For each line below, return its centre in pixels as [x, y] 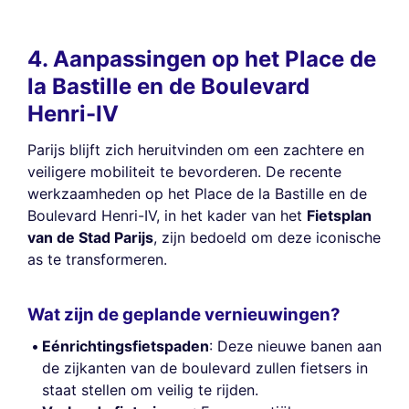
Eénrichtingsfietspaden [126, 346]
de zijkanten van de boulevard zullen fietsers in [205, 367]
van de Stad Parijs [90, 237]
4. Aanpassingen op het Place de [202, 58]
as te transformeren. [97, 259]
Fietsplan [339, 215]
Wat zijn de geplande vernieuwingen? [184, 315]
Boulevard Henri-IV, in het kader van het [167, 215]
